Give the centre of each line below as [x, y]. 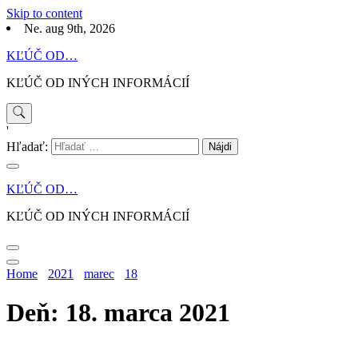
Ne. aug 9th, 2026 [70, 29]
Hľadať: [27, 147]
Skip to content [44, 13]
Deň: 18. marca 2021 [118, 313]
